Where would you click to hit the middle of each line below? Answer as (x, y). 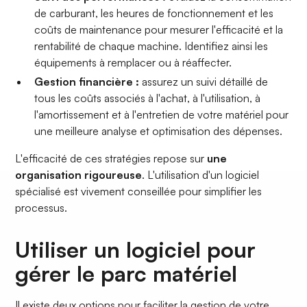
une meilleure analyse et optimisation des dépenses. (159, 131)
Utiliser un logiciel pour (136, 250)
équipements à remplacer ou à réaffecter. (133, 63)
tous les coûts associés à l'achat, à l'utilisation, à (148, 98)
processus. (41, 208)
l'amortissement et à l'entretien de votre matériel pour (162, 115)
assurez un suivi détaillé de (204, 82)
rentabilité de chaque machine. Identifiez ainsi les (151, 46)
